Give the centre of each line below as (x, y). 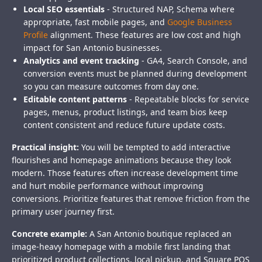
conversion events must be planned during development (135, 74)
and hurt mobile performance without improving (108, 186)
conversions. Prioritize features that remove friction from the (131, 199)
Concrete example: (49, 234)
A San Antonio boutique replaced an (159, 234)
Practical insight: (45, 147)
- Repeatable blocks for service (188, 99)
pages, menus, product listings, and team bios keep (125, 112)
